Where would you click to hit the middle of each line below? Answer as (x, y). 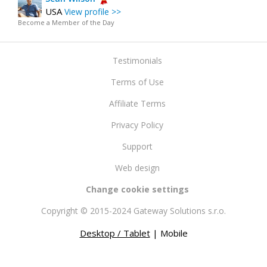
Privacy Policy (137, 125)
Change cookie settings (137, 190)
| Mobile (169, 233)
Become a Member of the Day (66, 23)
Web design (137, 168)
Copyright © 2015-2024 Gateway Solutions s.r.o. (133, 211)
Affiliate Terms (137, 104)
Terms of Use (137, 82)
